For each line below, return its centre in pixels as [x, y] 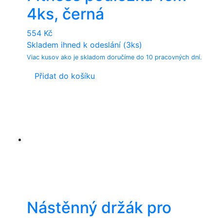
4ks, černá [65, 14]
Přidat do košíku [65, 76]
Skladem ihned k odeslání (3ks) [84, 45]
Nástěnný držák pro [99, 207]
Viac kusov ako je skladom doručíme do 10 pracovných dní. [114, 57]
